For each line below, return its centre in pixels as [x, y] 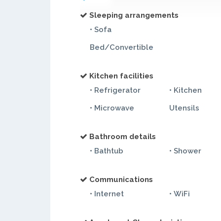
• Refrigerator [115, 90]
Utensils [184, 108]
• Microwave [112, 108]
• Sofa [101, 30]
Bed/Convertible [122, 47]
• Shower [185, 151]
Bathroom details [123, 137]
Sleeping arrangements [134, 15]
